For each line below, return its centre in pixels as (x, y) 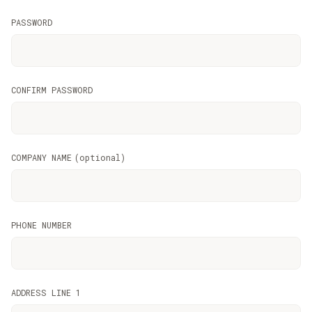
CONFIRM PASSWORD (52, 90)
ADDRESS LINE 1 (46, 292)
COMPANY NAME (41, 157)
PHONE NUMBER (41, 225)
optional (100, 157)
